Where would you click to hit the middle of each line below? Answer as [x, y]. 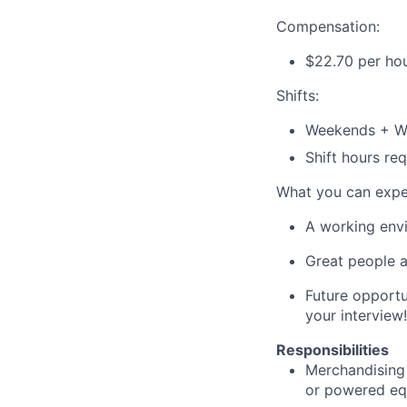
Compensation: [328, 26]
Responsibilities [333, 349]
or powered [347, 389]
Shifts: [298, 95]
